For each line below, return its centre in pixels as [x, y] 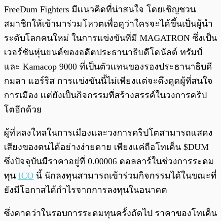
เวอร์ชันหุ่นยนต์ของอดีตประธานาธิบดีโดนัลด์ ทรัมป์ [103, 53]
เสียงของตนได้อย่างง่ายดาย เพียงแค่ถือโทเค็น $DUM [106, 147]
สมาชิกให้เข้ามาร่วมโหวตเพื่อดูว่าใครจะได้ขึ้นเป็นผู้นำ [108, 24]
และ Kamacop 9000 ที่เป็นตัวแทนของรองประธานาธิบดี [108, 67]
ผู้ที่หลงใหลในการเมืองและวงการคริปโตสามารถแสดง [108, 133]
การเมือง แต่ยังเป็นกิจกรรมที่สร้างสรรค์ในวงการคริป [105, 95]
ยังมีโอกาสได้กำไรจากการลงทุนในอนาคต [86, 190]
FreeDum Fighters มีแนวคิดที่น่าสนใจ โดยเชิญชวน [100, 10]
